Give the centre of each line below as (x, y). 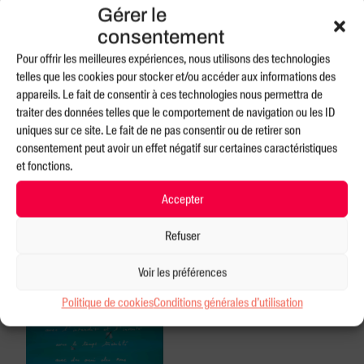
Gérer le (132, 15)
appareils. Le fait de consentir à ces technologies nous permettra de (169, 95)
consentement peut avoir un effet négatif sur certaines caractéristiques (177, 148)
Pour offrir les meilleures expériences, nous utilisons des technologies (173, 59)
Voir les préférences (182, 272)
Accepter (182, 199)
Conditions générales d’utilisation (228, 303)
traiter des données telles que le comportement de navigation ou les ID (175, 113)
